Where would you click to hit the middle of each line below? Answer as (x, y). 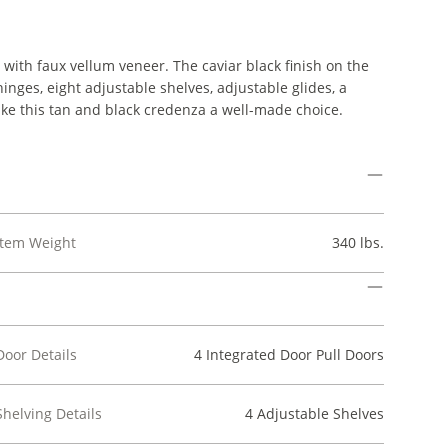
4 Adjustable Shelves (314, 413)
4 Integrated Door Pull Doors (288, 354)
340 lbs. (357, 242)
